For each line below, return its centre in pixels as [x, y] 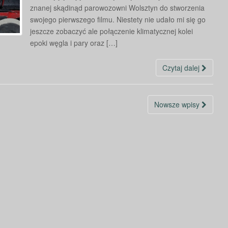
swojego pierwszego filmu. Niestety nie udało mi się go [118, 19]
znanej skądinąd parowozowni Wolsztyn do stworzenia [117, 8]
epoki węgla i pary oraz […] [74, 43]
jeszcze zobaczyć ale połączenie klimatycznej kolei [111, 31]
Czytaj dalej [182, 68]
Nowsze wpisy [178, 104]
